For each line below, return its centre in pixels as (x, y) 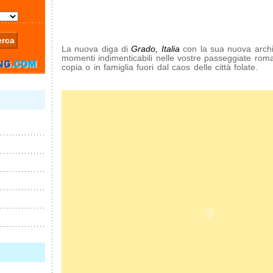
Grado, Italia (155, 49)
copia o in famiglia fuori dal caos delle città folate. (160, 67)
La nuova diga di (97, 49)
